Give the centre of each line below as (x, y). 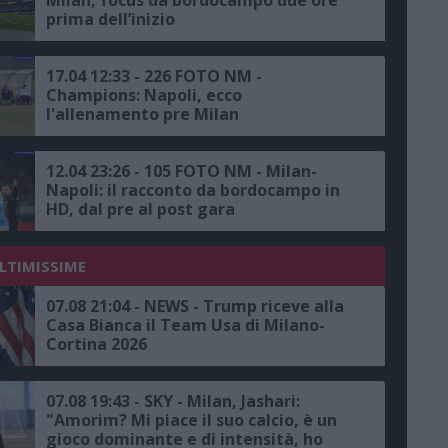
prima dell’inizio (110, 18)
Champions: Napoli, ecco (144, 94)
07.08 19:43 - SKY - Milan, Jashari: (173, 400)
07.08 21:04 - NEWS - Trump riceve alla (195, 305)
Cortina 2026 (96, 343)
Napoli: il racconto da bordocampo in (193, 189)
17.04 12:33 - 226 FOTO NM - (154, 75)
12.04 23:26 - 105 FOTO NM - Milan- (181, 170)
